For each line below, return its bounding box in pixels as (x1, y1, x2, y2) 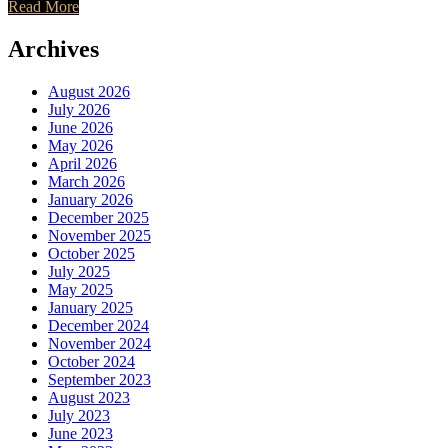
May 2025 (48, 281, 113, 299)
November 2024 (48, 335, 151, 353)
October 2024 (48, 353, 135, 371)
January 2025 (48, 299, 133, 317)
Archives (8, 36, 99, 63)
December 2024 (48, 317, 149, 335)
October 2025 (48, 245, 135, 263)
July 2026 (48, 101, 110, 119)
